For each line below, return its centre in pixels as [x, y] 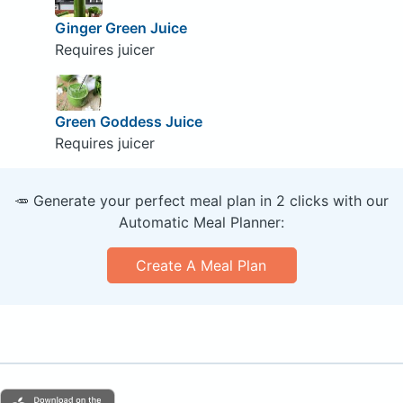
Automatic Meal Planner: [201, 222]
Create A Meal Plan [201, 265]
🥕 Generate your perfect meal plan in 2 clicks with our [201, 200]
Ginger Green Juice [121, 27]
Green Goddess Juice [128, 121]
